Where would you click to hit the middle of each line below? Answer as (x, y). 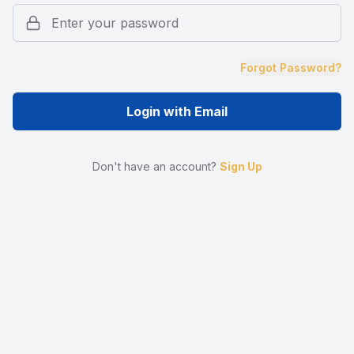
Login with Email (177, 111)
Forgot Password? (291, 68)
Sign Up (241, 166)
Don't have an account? (154, 166)
